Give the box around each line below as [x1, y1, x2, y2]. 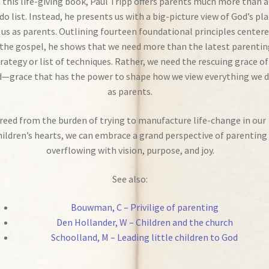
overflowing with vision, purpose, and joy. [46, 144, 214, 157]
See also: [112, 172, 148, 185]
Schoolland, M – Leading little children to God [51, 231, 238, 244]
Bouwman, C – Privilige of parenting [70, 201, 219, 214]
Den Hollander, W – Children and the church [56, 216, 233, 229]
